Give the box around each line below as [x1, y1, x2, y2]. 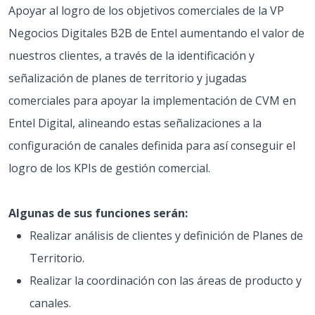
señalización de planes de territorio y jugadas [8, 70, 247, 86]
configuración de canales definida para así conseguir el [8, 138, 295, 153]
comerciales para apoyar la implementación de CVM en [8, 93, 296, 108]
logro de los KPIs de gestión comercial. [8, 160, 210, 176]
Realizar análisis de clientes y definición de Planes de [30, 228, 303, 243]
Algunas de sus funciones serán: [8, 205, 188, 221]
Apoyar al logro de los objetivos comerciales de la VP [8, 3, 284, 18]
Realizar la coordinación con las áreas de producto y [30, 273, 302, 288]
